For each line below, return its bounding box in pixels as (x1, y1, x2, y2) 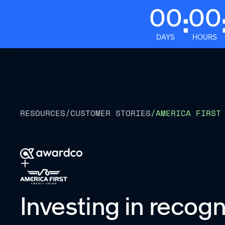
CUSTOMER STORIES (70, 107, 151, 120)
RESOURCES (20, 107, 65, 120)
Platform (185, 63, 217, 73)
